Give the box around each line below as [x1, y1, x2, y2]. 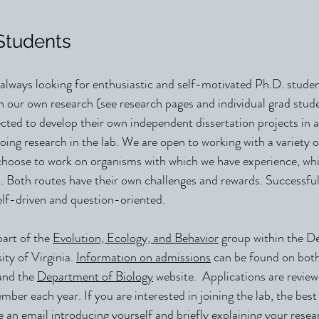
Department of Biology [37, 267, 153, 286]
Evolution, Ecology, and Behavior [53, 229, 219, 247]
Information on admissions [76, 248, 211, 266]
